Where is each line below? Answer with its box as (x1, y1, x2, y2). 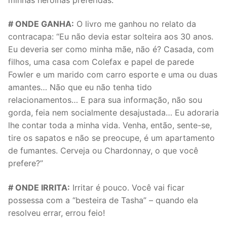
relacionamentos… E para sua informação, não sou (8, 95, 202, 105)
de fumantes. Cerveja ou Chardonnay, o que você (8, 145, 198, 156)
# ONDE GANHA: (8, 19, 74, 29)
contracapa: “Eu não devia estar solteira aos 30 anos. (8, 31, 213, 42)
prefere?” (8, 158, 43, 169)
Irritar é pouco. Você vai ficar (70, 182, 184, 193)
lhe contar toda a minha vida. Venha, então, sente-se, (8, 120, 212, 131)
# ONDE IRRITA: (8, 182, 70, 193)
